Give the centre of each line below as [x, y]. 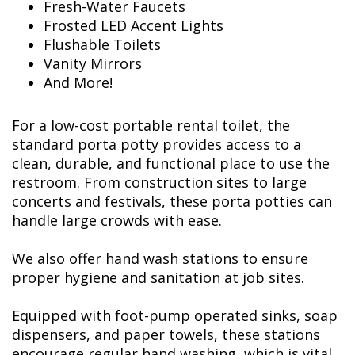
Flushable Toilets [102, 45]
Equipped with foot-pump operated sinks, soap [175, 316]
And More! [78, 83]
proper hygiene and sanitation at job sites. [158, 278]
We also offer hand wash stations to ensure [160, 259]
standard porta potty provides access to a [157, 145]
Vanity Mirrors [93, 64]
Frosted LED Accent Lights [134, 26]
